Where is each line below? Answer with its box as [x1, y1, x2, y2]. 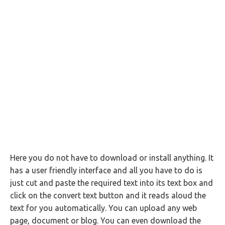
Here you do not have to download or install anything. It [10, 153, 213, 162]
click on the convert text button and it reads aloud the [10, 191, 206, 200]
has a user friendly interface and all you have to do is [10, 166, 202, 175]
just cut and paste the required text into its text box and [10, 178, 213, 187]
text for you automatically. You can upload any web [10, 203, 197, 212]
